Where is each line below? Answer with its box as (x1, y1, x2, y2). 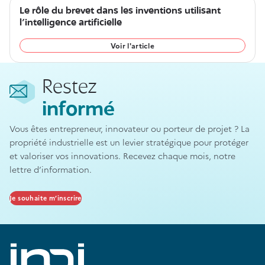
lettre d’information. (9, 163, 92, 175)
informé (42, 100, 115, 121)
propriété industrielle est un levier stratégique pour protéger (9, 136, 248, 148)
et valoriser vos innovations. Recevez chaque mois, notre (9, 150, 235, 161)
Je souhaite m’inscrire (9, 193, 82, 202)
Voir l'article (110, 40, 155, 50)
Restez (42, 77, 96, 98)
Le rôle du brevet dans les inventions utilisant (20, 6, 221, 16)
